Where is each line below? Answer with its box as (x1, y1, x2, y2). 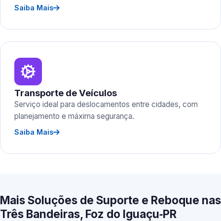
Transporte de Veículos (14, 87, 117, 98)
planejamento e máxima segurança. (14, 111, 134, 121)
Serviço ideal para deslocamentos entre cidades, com (14, 100, 198, 109)
